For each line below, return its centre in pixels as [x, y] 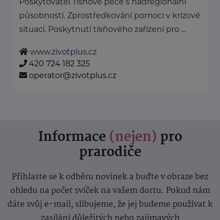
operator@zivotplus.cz [73, 76]
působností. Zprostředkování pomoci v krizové [110, 16]
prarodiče [110, 153]
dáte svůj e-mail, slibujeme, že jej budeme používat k [110, 205]
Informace [73, 138]
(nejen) [133, 138]
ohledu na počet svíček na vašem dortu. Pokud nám [110, 191]
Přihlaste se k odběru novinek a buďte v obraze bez [110, 177]
